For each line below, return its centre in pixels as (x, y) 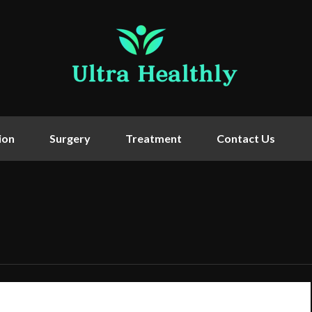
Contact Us (246, 138)
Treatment (154, 138)
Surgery (70, 138)
